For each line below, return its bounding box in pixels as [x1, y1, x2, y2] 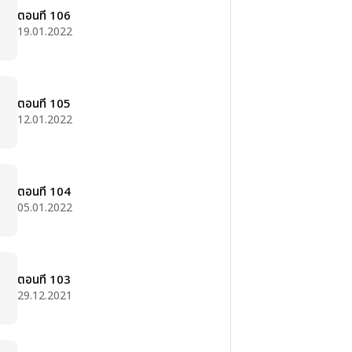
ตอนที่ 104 [17, 183, 71, 201]
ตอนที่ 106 [17, 7, 71, 25]
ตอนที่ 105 [17, 95, 71, 113]
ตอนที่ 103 [17, 271, 71, 289]
